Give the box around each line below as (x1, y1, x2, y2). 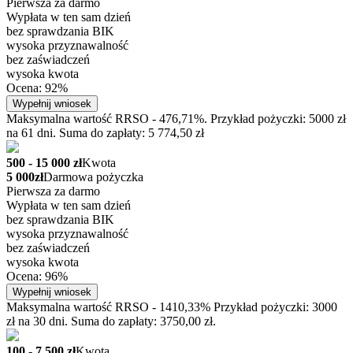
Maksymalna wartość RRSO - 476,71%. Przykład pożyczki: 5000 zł (6, 112, 346, 126)
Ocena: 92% (6, 81, 68, 95)
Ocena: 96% (6, 269, 68, 284)
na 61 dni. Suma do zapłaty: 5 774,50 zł (6, 126, 204, 140)
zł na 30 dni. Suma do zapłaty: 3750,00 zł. (6, 314, 216, 329)
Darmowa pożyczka (43, 170, 143, 184)
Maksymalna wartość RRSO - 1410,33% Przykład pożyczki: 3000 (6, 300, 337, 314)
